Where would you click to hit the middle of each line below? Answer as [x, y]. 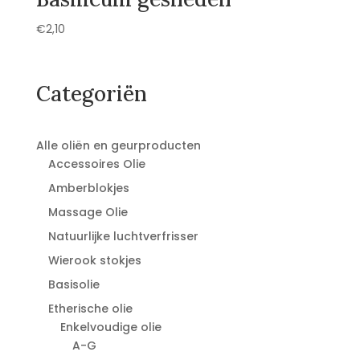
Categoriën [91, 93]
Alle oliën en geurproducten [118, 145]
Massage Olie [88, 212]
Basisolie [74, 284]
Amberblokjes [88, 188]
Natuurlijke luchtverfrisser [123, 236]
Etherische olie [90, 308]
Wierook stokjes [94, 260]
